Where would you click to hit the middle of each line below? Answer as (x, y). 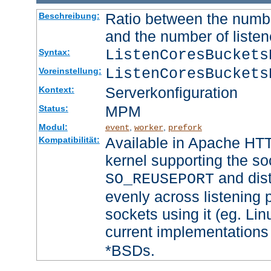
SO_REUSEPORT (159, 179)
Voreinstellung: (70, 70)
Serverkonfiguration (171, 92)
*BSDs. (130, 250)
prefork (185, 127)
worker (149, 127)
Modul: (53, 127)
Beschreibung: (69, 15)
